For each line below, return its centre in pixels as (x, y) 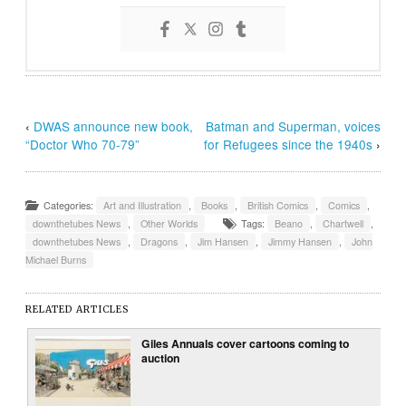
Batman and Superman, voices (293, 126)
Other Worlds (169, 223)
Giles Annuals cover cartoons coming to (246, 343)
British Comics (278, 205)
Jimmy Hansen (300, 241)
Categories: (70, 205)
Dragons (159, 241)
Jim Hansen (223, 241)
